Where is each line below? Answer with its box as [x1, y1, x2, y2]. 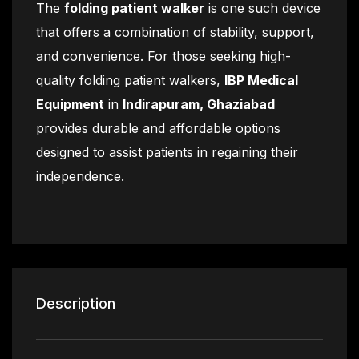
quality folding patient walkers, [36, 72, 224, 88]
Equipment [36, 96, 104, 112]
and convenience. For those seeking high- [36, 48, 291, 64]
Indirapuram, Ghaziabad [123, 96, 275, 112]
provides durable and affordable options [36, 120, 280, 136]
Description [36, 295, 115, 312]
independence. [36, 168, 124, 184]
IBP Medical [224, 72, 298, 88]
